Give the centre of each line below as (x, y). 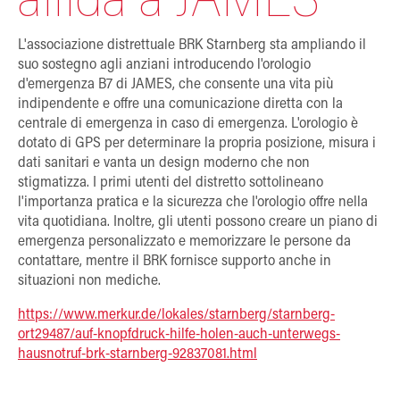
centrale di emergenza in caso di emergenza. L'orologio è (188, 124)
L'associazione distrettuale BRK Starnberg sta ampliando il (192, 45)
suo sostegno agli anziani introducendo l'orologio (164, 65)
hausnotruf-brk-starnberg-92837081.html (137, 354)
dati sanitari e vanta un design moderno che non (164, 163)
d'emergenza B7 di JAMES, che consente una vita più (175, 84)
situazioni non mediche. (89, 281)
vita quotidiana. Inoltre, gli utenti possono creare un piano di (198, 222)
